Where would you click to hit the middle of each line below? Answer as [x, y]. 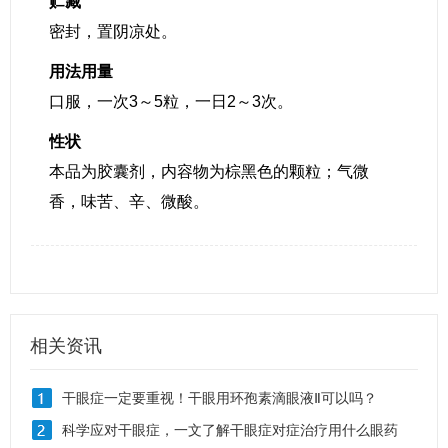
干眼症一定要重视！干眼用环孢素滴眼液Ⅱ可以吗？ [219, 398]
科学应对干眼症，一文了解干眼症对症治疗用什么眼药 [230, 430]
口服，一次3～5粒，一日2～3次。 [171, 101]
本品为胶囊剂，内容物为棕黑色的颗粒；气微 [209, 171]
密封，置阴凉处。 [113, 31]
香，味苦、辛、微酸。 [129, 201]
